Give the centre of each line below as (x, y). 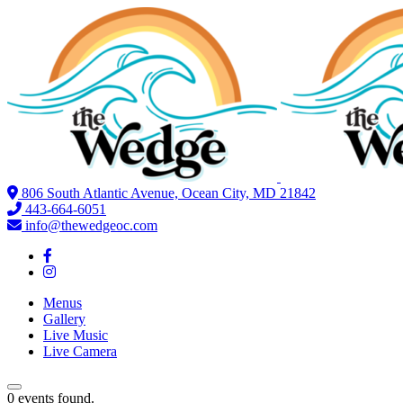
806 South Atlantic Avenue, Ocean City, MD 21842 (169, 193)
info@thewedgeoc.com (91, 225)
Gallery (64, 319)
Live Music (76, 335)
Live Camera (80, 351)
